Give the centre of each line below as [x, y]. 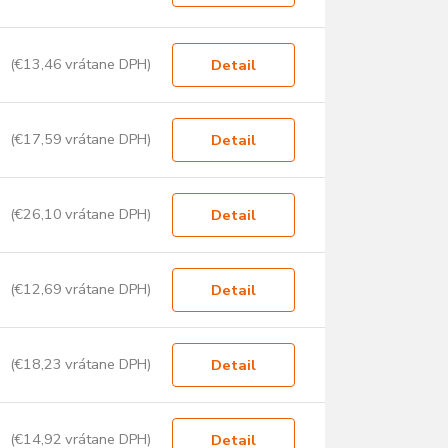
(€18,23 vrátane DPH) [80, 364]
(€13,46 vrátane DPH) [80, 64]
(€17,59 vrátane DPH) [80, 139]
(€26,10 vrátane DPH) [80, 214]
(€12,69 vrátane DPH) [80, 289]
